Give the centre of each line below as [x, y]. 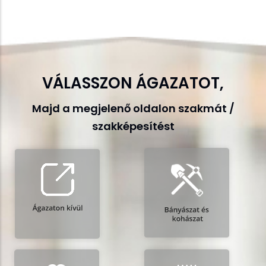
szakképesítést [133, 126]
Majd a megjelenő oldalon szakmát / [133, 108]
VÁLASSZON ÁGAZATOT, [133, 83]
